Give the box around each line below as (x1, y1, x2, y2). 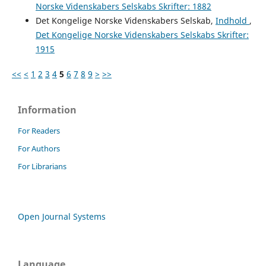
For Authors (18, 143, 60, 154)
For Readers (18, 125, 60, 137)
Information (18, 103, 77, 117)
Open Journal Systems (18, 211, 106, 223)
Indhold (215, 15, 249, 27)
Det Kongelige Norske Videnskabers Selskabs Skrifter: (35, 29, 249, 41)
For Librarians (18, 161, 66, 172)
